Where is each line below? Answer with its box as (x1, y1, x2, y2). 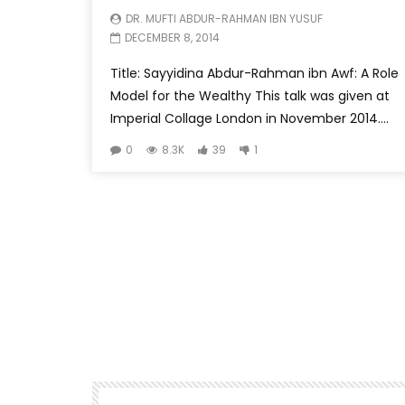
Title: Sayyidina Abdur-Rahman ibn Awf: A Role (110, 63, 399, 82)
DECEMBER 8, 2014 (125, 29, 220, 45)
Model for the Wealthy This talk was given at (110, 86, 390, 105)
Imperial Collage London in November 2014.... (110, 108, 389, 127)
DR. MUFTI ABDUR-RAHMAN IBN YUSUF (126, 10, 323, 26)
